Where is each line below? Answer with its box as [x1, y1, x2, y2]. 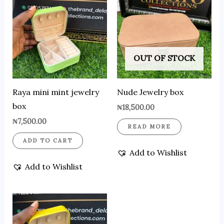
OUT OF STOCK [133, 52, 195, 63]
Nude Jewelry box [117, 86, 183, 97]
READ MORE [127, 122, 171, 130]
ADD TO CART [22, 136, 72, 144]
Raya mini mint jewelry [12, 86, 99, 97]
